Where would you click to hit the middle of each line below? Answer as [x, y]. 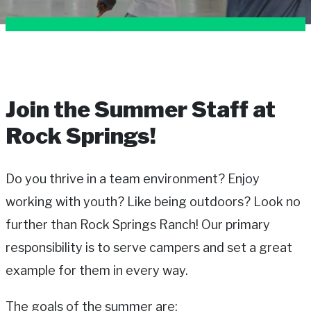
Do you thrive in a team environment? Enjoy [133, 178]
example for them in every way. [97, 270]
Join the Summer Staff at [141, 109]
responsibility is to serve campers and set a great [149, 247]
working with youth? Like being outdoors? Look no [153, 201]
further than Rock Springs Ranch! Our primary [138, 224]
